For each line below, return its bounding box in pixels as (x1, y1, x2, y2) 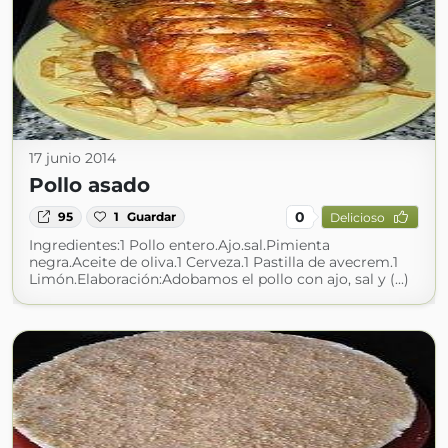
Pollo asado (29, 173, 150, 197)
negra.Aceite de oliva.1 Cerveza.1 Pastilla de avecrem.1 (29, 253, 398, 271)
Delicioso (329, 209, 385, 225)
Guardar (127, 209, 177, 224)
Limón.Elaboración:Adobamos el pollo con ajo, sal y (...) (29, 270, 409, 288)
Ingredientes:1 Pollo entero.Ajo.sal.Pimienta (29, 236, 330, 254)
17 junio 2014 (29, 149, 116, 167)
